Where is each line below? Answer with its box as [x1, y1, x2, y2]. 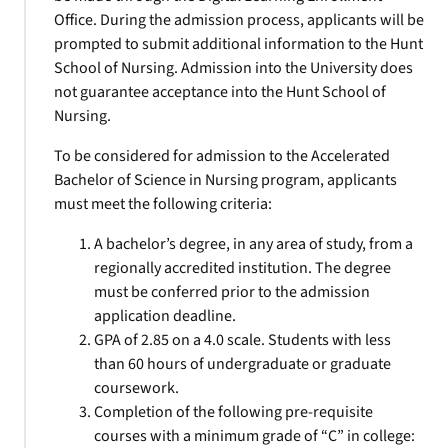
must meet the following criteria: [54, 193, 272, 215]
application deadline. [94, 305, 236, 327]
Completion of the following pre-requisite [94, 401, 373, 423]
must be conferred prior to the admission [94, 281, 370, 303]
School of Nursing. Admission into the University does [54, 57, 413, 79]
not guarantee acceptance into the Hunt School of [54, 81, 386, 103]
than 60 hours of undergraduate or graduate [94, 353, 391, 375]
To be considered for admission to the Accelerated [54, 145, 390, 167]
